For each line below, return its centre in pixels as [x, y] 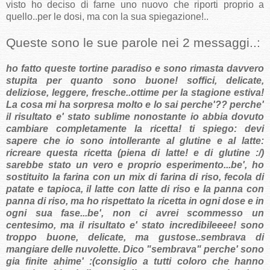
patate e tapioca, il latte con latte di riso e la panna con [135, 189]
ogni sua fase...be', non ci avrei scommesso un [135, 213]
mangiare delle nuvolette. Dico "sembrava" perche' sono [135, 250]
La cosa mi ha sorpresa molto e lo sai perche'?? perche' [135, 105]
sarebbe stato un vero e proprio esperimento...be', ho [135, 165]
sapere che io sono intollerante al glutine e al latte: [135, 141]
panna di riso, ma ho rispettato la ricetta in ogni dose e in [135, 201]
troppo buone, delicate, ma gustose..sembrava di [135, 237]
